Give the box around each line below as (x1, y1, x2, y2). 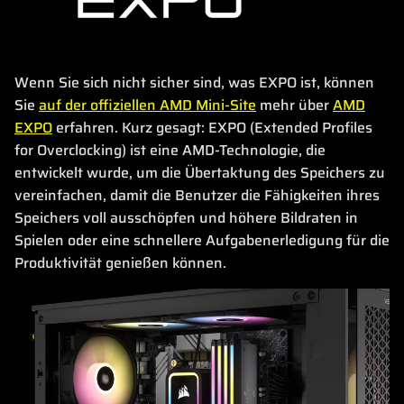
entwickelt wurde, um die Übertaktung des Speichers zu (14, 161, 385, 185)
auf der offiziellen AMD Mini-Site (39, 94, 256, 117)
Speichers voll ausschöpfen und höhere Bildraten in (14, 207, 358, 230)
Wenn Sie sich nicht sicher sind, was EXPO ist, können (14, 71, 374, 95)
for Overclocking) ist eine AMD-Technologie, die (14, 139, 326, 162)
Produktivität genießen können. (14, 252, 226, 275)
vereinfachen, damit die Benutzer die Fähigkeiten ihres (14, 184, 380, 207)
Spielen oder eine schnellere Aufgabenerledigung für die (14, 229, 390, 252)
